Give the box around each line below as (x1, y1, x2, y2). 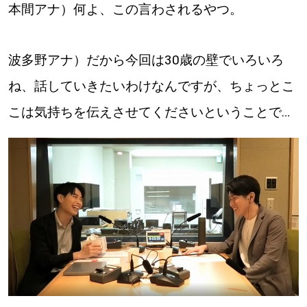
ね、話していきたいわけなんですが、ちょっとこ (8, 78, 295, 95)
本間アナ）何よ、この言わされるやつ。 (8, 1, 243, 18)
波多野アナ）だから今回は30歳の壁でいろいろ (8, 52, 284, 69)
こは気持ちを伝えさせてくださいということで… (8, 104, 290, 121)
